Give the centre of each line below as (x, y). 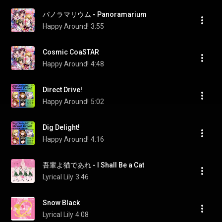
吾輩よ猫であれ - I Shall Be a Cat (93, 165)
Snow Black (61, 203)
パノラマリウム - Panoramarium (95, 14)
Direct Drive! (62, 90)
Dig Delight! (61, 127)
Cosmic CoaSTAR (71, 52)
